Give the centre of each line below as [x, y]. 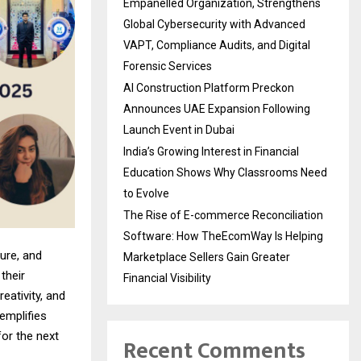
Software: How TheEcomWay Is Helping [223, 236]
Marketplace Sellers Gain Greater [207, 257]
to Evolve [146, 193]
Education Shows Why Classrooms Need [225, 172]
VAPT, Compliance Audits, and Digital [217, 45]
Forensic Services [168, 66]
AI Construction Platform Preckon [209, 87]
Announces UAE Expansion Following [217, 108]
